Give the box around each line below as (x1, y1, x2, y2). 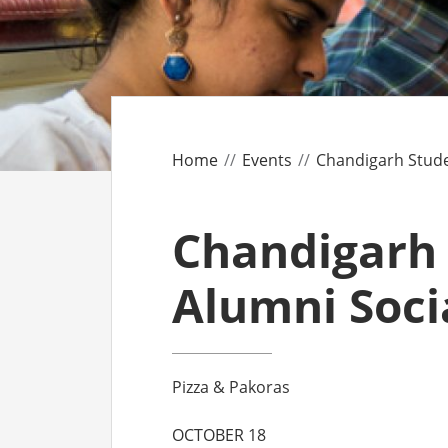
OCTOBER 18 (172, 423, 266, 446)
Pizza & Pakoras (172, 375, 290, 398)
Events (242, 148, 292, 171)
